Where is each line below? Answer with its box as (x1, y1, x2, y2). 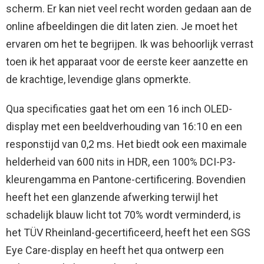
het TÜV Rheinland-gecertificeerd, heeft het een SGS (6, 226, 250, 239)
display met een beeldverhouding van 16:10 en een (6, 120, 242, 133)
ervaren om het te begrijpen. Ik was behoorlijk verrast (6, 38, 253, 51)
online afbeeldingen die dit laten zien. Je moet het (6, 20, 237, 33)
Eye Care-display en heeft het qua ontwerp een (6, 244, 224, 257)
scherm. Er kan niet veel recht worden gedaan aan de (6, 2, 252, 15)
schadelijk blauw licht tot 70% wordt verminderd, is (6, 209, 241, 222)
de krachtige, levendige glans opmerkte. (6, 73, 191, 86)
